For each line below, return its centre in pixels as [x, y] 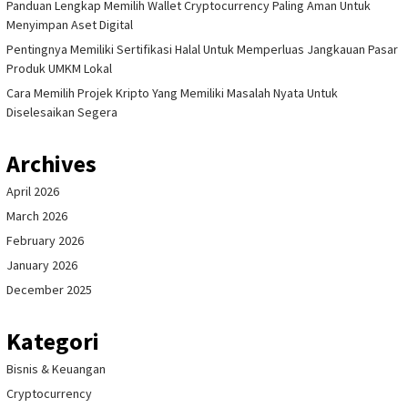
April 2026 [33, 192]
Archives [51, 164]
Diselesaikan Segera [62, 112]
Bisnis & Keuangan [56, 369]
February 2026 [45, 241]
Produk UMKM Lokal [59, 69]
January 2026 [42, 265]
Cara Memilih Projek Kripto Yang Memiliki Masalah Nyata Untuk [172, 93]
